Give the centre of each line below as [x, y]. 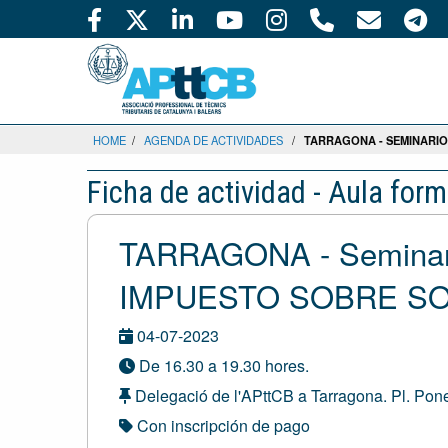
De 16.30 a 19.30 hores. [222, 365]
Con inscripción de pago [221, 425]
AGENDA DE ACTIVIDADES [213, 140]
